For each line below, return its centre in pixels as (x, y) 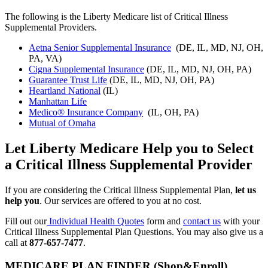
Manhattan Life (58, 102)
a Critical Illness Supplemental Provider (129, 165)
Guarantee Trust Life (68, 80)
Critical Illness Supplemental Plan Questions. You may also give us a (134, 232)
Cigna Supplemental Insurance (86, 69)
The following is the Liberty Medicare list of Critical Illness (116, 17)
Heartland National (65, 91)
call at (17, 243)
